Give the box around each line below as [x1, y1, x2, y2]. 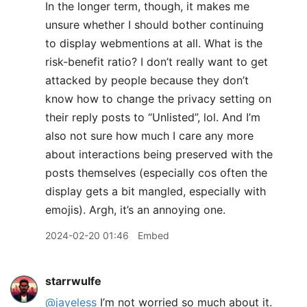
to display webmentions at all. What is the [45, 36, 262, 50]
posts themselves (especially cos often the [45, 166, 267, 180]
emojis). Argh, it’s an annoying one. [45, 203, 225, 217]
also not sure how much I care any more [45, 129, 254, 143]
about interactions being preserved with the [45, 147, 273, 161]
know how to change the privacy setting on [45, 92, 271, 106]
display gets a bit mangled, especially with [45, 184, 266, 198]
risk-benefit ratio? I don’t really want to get [45, 55, 268, 69]
